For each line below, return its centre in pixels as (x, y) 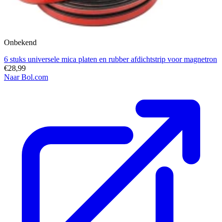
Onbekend (20, 43)
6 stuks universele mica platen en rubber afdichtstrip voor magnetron (111, 59)
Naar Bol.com (26, 77)
